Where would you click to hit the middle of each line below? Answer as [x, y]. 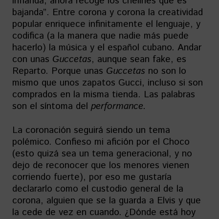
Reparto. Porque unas [59, 71]
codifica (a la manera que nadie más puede [100, 36]
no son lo [166, 71]
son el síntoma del [52, 107]
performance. [119, 107]
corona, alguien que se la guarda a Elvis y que [107, 201]
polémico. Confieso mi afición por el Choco [101, 142]
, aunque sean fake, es [139, 60]
